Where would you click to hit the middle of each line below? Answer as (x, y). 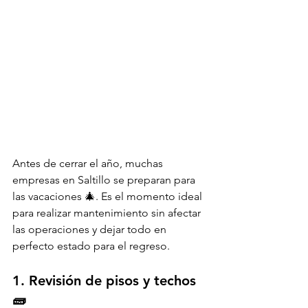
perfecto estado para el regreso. (91, 246)
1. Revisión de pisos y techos (106, 281)
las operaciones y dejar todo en (91, 230)
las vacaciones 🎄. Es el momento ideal (109, 197)
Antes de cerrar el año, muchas (89, 164)
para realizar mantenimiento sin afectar (108, 213)
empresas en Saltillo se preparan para (105, 180)
